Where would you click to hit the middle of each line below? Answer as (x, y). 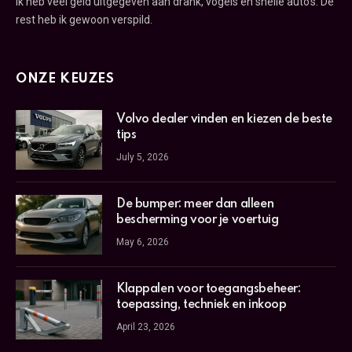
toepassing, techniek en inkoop (202, 305)
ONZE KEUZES (65, 79)
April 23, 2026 (146, 327)
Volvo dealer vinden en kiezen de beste (225, 120)
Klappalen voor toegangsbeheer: (209, 290)
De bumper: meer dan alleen (195, 205)
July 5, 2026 (143, 158)
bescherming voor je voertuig (198, 220)
